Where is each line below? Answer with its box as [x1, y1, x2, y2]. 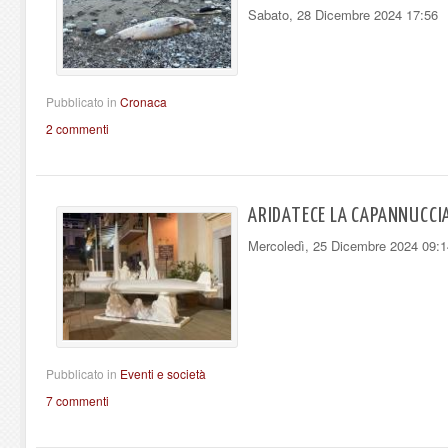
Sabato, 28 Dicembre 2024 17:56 [248, 4, 438, 24]
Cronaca [120, 93, 167, 111]
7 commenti [46, 391, 109, 409]
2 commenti [46, 120, 109, 138]
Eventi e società [120, 364, 206, 382]
